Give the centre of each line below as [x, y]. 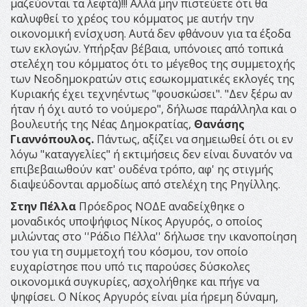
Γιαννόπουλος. [53, 139]
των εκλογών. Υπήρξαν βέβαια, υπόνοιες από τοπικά [147, 48]
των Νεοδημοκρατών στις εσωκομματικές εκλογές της [152, 78]
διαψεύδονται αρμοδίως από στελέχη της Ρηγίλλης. [145, 184]
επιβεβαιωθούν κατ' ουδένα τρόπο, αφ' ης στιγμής [142, 169]
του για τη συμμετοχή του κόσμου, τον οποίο [129, 251]
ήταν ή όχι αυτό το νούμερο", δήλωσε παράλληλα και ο [153, 109]
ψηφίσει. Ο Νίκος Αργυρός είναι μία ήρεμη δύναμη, [144, 296]
